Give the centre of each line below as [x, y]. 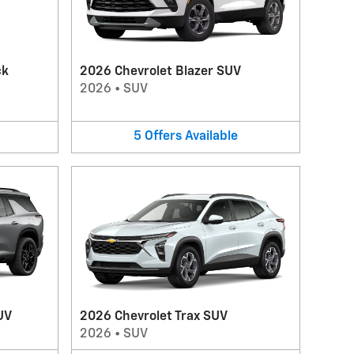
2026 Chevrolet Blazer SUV [160, 72]
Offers [163, 137]
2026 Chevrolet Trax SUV [153, 316]
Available [211, 137]
